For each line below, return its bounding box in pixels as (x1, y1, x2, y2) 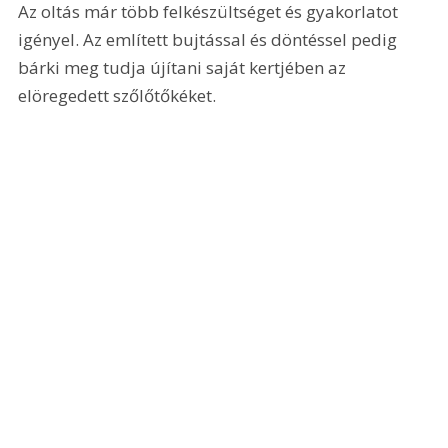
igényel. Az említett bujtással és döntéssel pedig (18, 28, 402, 52)
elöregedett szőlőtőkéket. (18, 84, 217, 108)
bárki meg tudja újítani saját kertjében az (18, 56, 351, 80)
